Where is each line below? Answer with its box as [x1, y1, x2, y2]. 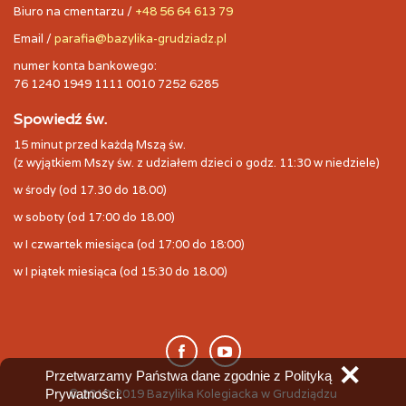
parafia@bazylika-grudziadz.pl [54, 31, 227, 47]
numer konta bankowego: [14, 58, 157, 74]
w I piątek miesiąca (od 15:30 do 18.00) [14, 264, 227, 280]
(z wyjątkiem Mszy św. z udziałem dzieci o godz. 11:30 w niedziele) [14, 155, 380, 171]
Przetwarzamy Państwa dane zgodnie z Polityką [45, 368, 332, 383]
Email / [14, 31, 54, 47]
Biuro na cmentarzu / [14, 4, 135, 20]
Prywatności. [45, 386, 122, 401]
